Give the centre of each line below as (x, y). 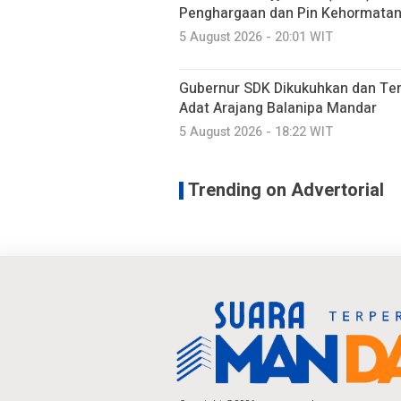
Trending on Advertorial (286, 191)
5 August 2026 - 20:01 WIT (256, 38)
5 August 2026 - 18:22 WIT (256, 132)
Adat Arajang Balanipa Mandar (278, 109)
